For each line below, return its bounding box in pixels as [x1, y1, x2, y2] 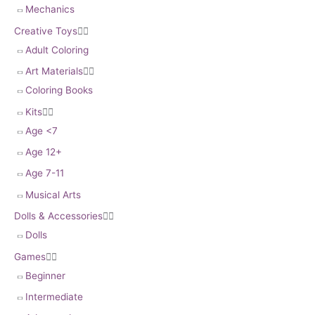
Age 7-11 [25, 167, 64, 179]
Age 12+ [25, 146, 62, 158]
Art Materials [25, 65, 83, 77]
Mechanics [25, 4, 75, 15]
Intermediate [25, 291, 83, 303]
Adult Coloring [25, 44, 89, 56]
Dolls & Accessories [14, 210, 103, 222]
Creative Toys [14, 25, 77, 37]
